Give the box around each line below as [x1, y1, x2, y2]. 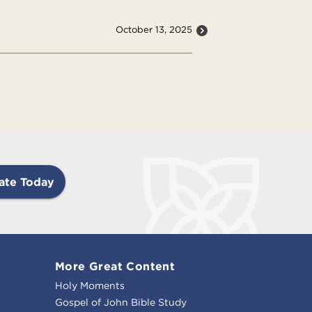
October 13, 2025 [115, 23, 192, 36]
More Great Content [55, 258, 175, 273]
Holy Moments [55, 279, 125, 292]
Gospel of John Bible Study [55, 295, 187, 309]
